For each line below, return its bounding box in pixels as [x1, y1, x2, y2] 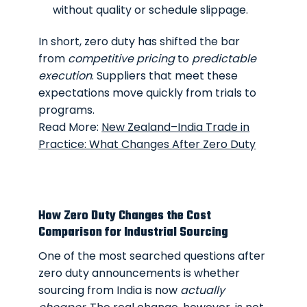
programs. [38, 101, 95, 118]
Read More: [38, 119, 102, 135]
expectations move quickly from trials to [38, 84, 257, 101]
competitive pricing [68, 50, 175, 66]
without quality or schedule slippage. [53, 2, 248, 19]
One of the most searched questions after [38, 248, 266, 265]
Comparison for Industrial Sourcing [38, 223, 229, 242]
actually [180, 282, 225, 299]
